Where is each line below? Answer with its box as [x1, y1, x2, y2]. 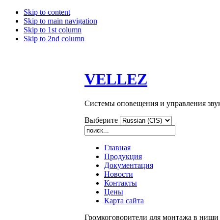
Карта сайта [104, 196, 144, 205]
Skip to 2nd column [24, 34, 84, 43]
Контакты [104, 178, 137, 187]
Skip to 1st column [24, 26, 82, 34]
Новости [104, 169, 133, 178]
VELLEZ [84, 70, 147, 88]
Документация [104, 161, 153, 169]
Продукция [104, 152, 142, 161]
